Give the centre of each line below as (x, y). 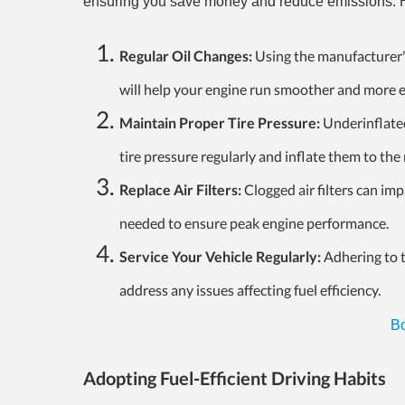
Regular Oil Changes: (186, 56)
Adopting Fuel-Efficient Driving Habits (235, 378)
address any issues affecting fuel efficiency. (250, 290)
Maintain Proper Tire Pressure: (220, 123)
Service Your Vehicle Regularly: (220, 257)
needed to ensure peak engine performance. (254, 223)
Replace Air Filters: (182, 190)
